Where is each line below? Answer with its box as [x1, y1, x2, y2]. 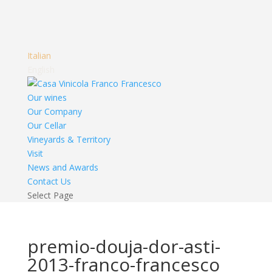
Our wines [27, 92, 67, 103]
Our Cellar [27, 120, 66, 131]
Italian [27, 50, 51, 61]
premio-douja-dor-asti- [27, 234, 220, 259]
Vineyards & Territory [27, 134, 110, 145]
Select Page [27, 189, 73, 201]
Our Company [27, 106, 82, 117]
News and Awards [27, 161, 98, 173]
